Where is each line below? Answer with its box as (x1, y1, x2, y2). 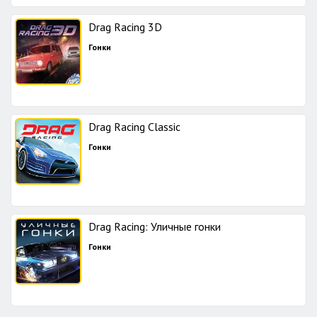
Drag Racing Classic (88, 120, 180, 134)
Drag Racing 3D (88, 20, 162, 34)
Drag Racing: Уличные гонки (88, 219, 221, 234)
